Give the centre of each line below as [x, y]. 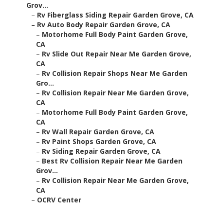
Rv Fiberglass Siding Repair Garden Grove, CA [115, 15]
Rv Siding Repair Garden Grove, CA [101, 151]
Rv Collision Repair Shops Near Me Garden [115, 73]
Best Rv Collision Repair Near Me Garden [112, 161]
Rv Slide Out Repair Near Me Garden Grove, [117, 54]
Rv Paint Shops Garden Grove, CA [99, 142]
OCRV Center [59, 200]
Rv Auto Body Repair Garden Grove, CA [104, 25]
